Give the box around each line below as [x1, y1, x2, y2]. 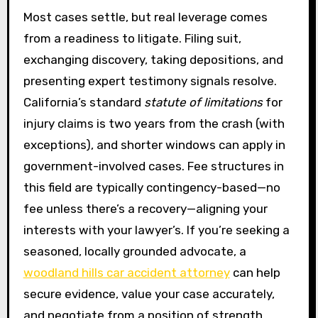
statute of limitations [143, 95, 263, 110]
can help [229, 265, 280, 280]
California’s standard [23, 95, 144, 110]
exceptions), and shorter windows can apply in [23, 138, 285, 153]
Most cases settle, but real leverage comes [23, 10, 268, 25]
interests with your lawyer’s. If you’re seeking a [23, 223, 290, 238]
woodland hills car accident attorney [23, 265, 230, 280]
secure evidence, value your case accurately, [23, 287, 275, 302]
